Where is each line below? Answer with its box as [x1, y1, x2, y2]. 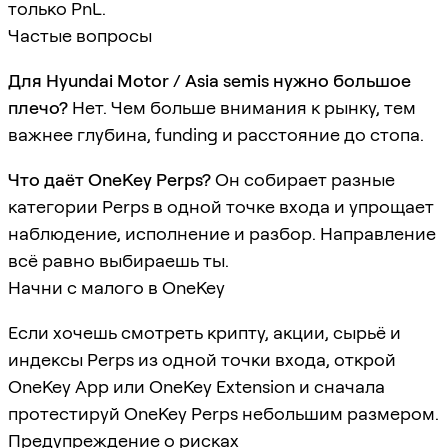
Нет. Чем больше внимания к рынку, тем [68, 96, 416, 118]
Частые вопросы [8, 24, 152, 46]
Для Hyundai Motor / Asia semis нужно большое [8, 69, 411, 91]
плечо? [8, 96, 68, 118]
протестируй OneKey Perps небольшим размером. [8, 402, 439, 424]
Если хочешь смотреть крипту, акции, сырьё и [8, 321, 401, 343]
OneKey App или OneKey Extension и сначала [8, 375, 385, 397]
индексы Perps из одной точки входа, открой [8, 348, 396, 370]
